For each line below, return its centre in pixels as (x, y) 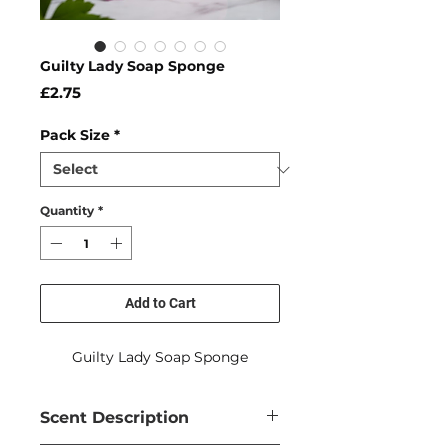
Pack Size (75, 135)
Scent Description (114, 418)
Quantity (67, 211)
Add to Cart (160, 303)
